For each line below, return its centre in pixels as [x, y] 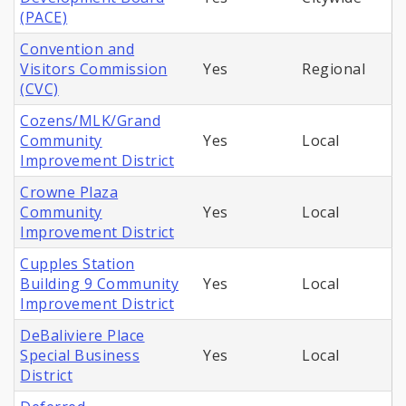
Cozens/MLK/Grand [91, 121]
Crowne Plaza [69, 193]
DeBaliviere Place [82, 336]
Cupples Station [77, 264]
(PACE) [44, 18]
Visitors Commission [94, 69]
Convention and [77, 49]
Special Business [80, 356]
